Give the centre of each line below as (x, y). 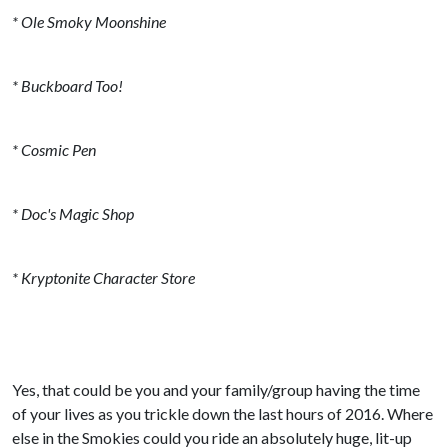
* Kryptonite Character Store (103, 277)
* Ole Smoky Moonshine (89, 21)
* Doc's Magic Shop (73, 213)
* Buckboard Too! (67, 85)
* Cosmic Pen (54, 149)
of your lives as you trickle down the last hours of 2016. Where (222, 413)
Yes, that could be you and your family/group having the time (216, 389)
